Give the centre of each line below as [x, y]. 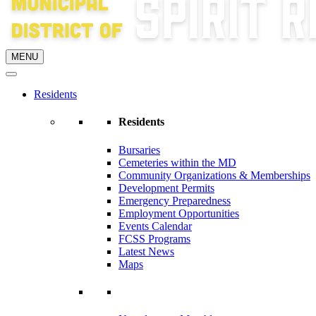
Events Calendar [155, 226]
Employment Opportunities [179, 213]
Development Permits [166, 188]
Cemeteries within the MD [177, 162]
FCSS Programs [154, 238]
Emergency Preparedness [175, 200]
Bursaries [139, 150]
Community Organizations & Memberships [214, 175]
